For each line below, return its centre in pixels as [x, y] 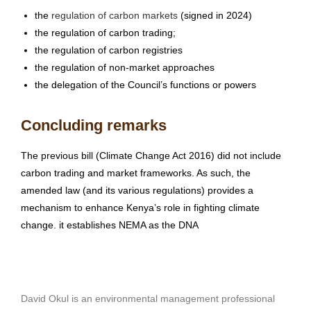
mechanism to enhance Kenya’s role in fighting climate [140, 208]
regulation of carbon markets [115, 16]
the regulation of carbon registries [109, 50]
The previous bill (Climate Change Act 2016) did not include [151, 156]
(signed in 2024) [215, 16]
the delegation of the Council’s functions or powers [145, 85]
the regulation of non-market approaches [125, 68]
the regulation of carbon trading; [105, 33]
